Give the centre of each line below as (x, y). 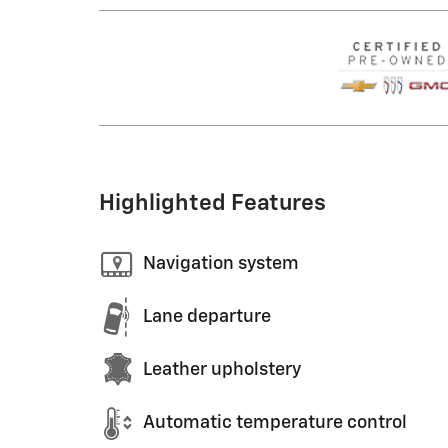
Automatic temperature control (275, 423)
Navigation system (221, 264)
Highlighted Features (212, 203)
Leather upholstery (222, 370)
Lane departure (207, 317)
